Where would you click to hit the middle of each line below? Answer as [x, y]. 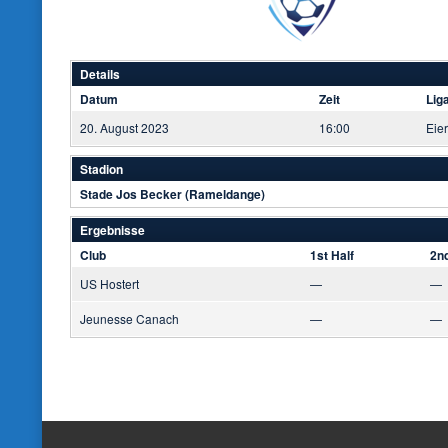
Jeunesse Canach [129, 318]
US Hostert [109, 283]
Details [100, 74]
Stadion [101, 169]
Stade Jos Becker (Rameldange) [172, 194]
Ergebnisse [112, 230]
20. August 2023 [124, 127]
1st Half [332, 255]
